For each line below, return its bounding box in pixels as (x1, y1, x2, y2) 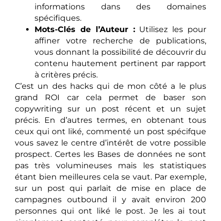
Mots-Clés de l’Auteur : (35, 25, 135, 35)
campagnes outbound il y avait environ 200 (15, 195, 206, 205)
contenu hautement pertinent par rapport (35, 59, 206, 69)
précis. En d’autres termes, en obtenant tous (15, 115, 206, 125)
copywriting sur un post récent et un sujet (15, 104, 206, 114)
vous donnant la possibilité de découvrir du (35, 47, 206, 57)
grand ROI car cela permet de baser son (15, 93, 206, 103)
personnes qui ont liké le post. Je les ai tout (15, 206, 206, 216)
